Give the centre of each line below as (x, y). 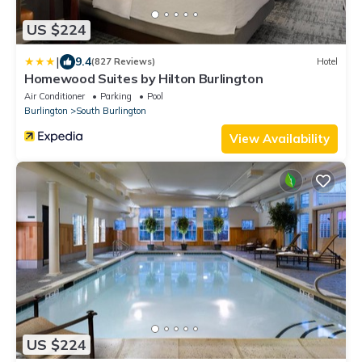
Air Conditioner (55, 96)
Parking (116, 96)
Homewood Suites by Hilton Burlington (144, 78)
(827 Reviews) (123, 62)
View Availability (280, 138)
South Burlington (111, 110)
